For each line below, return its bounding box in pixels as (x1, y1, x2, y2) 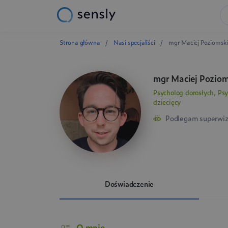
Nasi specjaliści (113, 38, 157, 47)
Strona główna (60, 38, 102, 47)
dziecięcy (153, 97, 181, 107)
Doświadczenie (104, 178, 154, 189)
